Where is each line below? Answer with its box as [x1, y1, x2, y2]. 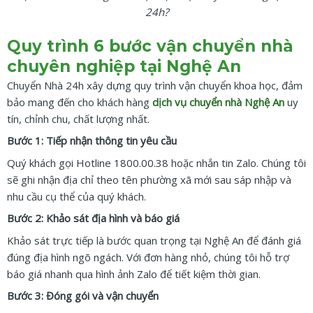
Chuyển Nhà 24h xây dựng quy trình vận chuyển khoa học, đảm [7, 78, 303, 92]
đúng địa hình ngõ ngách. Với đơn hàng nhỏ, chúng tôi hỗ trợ [7, 249, 289, 264]
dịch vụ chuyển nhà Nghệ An [152, 94, 284, 109]
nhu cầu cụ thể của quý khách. [7, 189, 146, 203]
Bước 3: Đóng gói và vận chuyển [7, 289, 159, 303]
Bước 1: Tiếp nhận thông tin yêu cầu [7, 133, 177, 148]
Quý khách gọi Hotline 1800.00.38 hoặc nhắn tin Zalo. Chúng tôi [7, 155, 306, 170]
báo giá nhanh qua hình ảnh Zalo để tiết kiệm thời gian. [7, 266, 261, 281]
